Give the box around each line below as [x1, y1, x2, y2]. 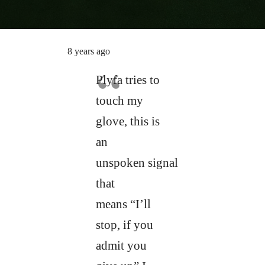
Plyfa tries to [95, 73, 160, 87]
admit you [95, 238, 147, 253]
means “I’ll [95, 197, 151, 211]
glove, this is [95, 114, 160, 128]
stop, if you [95, 218, 153, 232]
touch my [95, 93, 143, 108]
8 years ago [67, 46, 110, 57]
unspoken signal [95, 156, 178, 170]
